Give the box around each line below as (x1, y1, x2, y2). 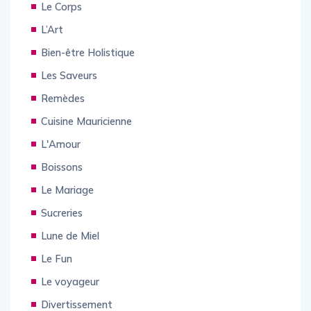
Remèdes (41, 106, 85, 120)
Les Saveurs (41, 83, 97, 97)
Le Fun (41, 267, 72, 280)
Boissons (41, 175, 83, 189)
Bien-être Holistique (41, 60, 135, 74)
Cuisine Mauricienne (41, 129, 132, 143)
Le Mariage (41, 198, 94, 212)
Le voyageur (41, 289, 99, 303)
